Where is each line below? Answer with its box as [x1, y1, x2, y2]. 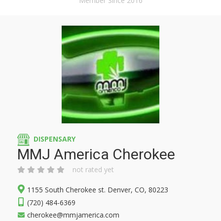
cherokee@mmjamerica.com [27, 210, 119, 220]
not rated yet [73, 165, 114, 174]
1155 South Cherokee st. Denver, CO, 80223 [27, 185, 168, 194]
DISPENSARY [34, 134, 75, 144]
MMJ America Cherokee [17, 146, 175, 163]
